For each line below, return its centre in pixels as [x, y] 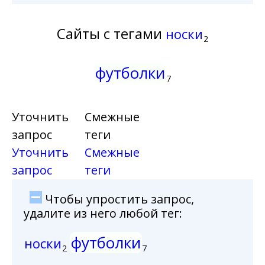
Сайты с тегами [109, 33]
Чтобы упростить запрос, [118, 199]
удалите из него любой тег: [103, 213]
